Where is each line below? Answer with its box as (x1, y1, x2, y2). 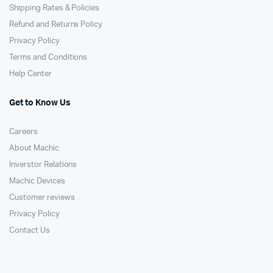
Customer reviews (9, 194, 75, 202)
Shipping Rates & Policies (9, 4, 100, 12)
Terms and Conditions (9, 54, 88, 62)
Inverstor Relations (9, 161, 77, 169)
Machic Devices (9, 177, 65, 185)
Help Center (9, 70, 52, 78)
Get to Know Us (9, 99, 71, 107)
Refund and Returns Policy (9, 21, 103, 29)
